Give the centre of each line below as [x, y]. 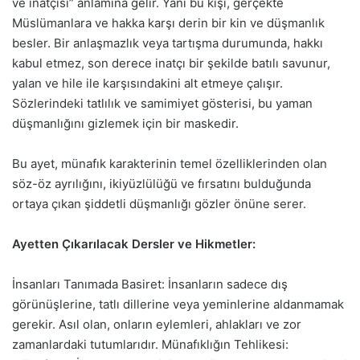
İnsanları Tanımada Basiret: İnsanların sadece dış [150, 284]
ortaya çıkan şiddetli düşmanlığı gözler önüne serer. [159, 203]
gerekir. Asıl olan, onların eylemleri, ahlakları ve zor [157, 324]
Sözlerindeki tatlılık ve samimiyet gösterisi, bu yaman [162, 103]
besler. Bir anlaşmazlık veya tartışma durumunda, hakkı [168, 43]
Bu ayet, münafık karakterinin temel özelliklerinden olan [170, 163]
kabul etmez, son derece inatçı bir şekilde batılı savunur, [171, 63]
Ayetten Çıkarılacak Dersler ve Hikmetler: [134, 243]
